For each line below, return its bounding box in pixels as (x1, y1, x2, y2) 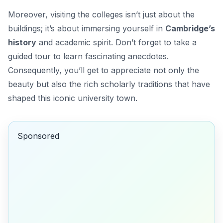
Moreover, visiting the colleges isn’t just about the (8, 9, 195, 19)
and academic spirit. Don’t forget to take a (36, 37, 197, 47)
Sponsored (17, 131, 59, 141)
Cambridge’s (165, 23, 215, 33)
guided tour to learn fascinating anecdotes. (8, 51, 169, 61)
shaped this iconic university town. (8, 93, 137, 103)
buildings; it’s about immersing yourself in (8, 23, 165, 33)
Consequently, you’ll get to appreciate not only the (8, 65, 199, 75)
